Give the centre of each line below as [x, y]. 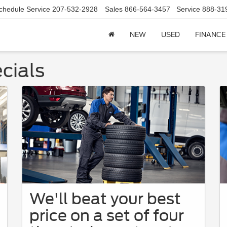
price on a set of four [107, 215]
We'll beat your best [105, 198]
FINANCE [210, 35]
